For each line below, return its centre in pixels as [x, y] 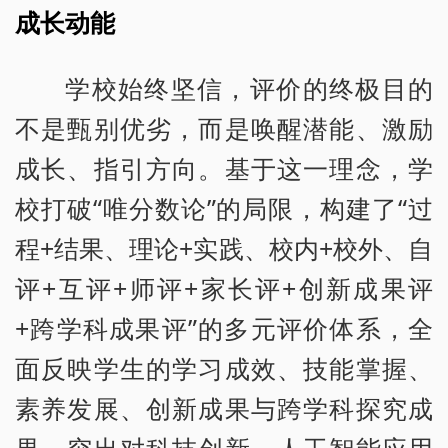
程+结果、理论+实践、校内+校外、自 [224, 248]
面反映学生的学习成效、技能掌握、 [224, 368]
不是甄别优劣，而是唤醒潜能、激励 [224, 128]
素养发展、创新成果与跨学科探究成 [224, 408]
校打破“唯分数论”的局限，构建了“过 [224, 208]
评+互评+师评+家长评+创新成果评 [224, 288]
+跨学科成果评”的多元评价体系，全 [224, 328]
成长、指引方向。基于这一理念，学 [224, 168]
